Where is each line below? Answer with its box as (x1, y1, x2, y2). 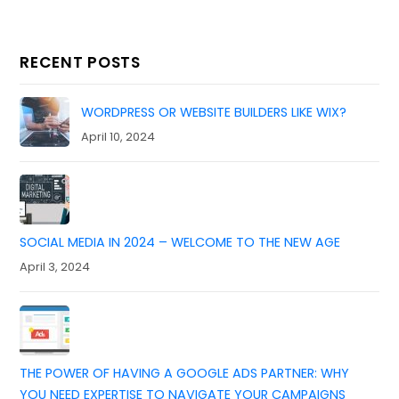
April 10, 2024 (81, 127, 155, 145)
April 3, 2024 (20, 257, 91, 275)
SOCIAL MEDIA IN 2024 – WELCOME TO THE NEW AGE (20, 233, 341, 252)
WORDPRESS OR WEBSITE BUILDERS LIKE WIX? (81, 103, 346, 122)
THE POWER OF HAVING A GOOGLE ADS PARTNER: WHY (20, 363, 350, 382)
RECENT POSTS (20, 51, 141, 73)
